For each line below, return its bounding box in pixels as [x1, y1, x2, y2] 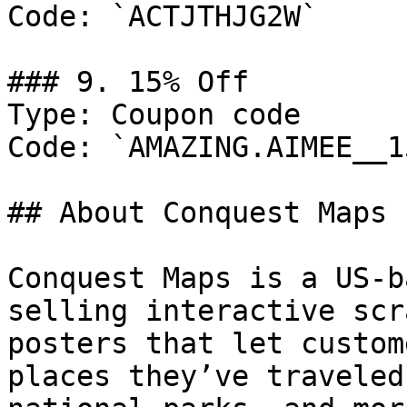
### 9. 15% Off [7, 65, 249, 98]
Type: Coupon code [7, 98, 301, 131]
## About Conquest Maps [7, 196, 387, 229]
